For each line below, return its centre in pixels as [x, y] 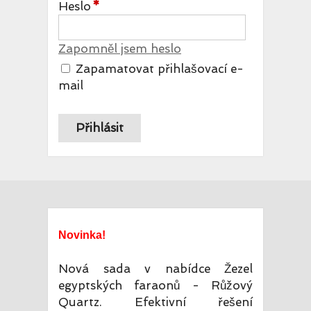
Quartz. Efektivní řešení [155, 302]
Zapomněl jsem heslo [120, 49]
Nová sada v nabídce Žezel [155, 269]
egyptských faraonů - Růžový [155, 285]
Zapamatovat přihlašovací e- [160, 69]
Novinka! [82, 235]
